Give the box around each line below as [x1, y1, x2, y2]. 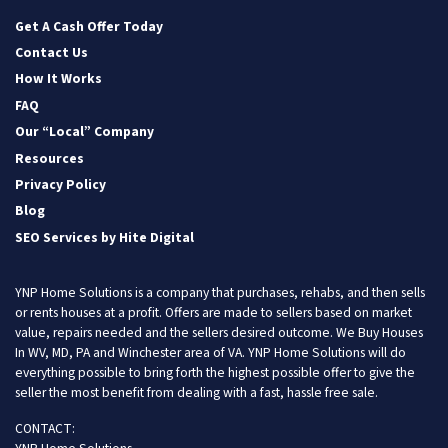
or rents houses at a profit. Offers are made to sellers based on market [15, 303, 412, 322]
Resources [15, 148, 84, 168]
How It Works [15, 69, 102, 89]
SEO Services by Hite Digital [15, 227, 194, 247]
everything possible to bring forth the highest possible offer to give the [15, 363, 415, 382]
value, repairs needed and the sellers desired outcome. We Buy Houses [15, 323, 423, 342]
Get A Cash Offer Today [15, 16, 163, 36]
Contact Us [15, 43, 88, 63]
